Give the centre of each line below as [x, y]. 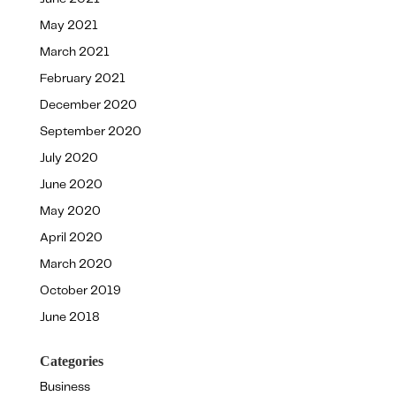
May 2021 [69, 26]
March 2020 [76, 265]
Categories [71, 362]
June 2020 [71, 185]
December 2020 [88, 106]
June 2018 [69, 318]
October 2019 [80, 291]
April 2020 [71, 238]
